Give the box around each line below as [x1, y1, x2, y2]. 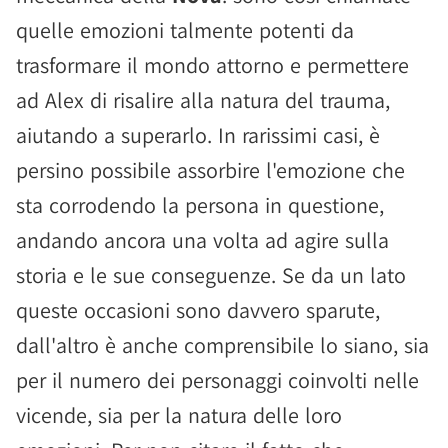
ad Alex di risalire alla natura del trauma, [16, 86, 390, 114]
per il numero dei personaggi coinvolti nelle [16, 366, 419, 394]
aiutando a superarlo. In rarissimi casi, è [16, 121, 380, 149]
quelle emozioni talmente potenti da [16, 16, 354, 44]
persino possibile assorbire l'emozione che [16, 156, 405, 184]
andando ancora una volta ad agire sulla [16, 226, 389, 254]
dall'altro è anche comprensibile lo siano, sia [16, 331, 429, 359]
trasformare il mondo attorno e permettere [16, 51, 409, 79]
